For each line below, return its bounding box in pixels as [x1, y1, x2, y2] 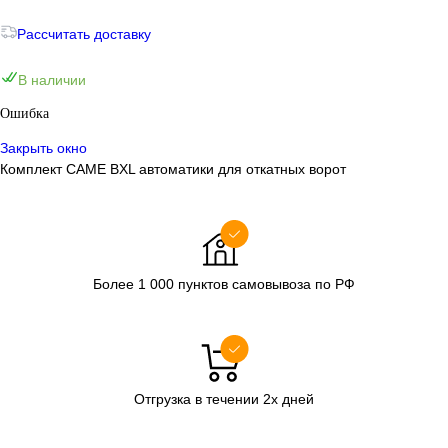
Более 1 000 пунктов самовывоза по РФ [93, 275, 355, 292]
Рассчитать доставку [17, 25, 151, 42]
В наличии [18, 71, 86, 88]
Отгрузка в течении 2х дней [134, 390, 314, 407]
